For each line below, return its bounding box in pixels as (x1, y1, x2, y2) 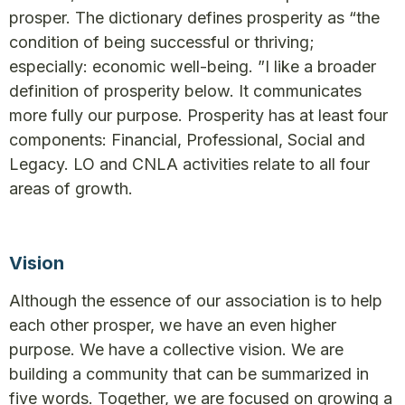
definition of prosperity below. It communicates (9, 81, 362, 101)
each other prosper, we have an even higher (9, 316, 336, 335)
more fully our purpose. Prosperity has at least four (9, 106, 388, 126)
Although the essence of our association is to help (9, 291, 382, 311)
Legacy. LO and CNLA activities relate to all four (9, 155, 370, 174)
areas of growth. (9, 179, 133, 199)
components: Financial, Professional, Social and (9, 130, 365, 150)
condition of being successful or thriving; (9, 33, 315, 52)
